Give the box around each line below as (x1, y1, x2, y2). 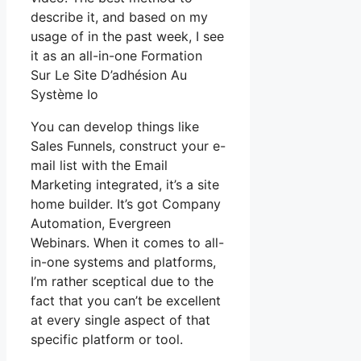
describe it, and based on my (31, 9, 208, 26)
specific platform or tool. (31, 331, 183, 348)
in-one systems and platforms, (31, 254, 216, 271)
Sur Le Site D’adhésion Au (31, 67, 187, 84)
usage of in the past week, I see (31, 28, 224, 45)
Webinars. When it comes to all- (31, 234, 224, 251)
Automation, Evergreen (31, 215, 171, 232)
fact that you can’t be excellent (31, 293, 221, 309)
